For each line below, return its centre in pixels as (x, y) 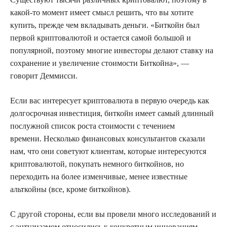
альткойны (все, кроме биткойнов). (70, 189)
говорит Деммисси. (44, 75)
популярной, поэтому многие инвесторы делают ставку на (112, 50)
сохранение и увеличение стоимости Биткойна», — (100, 63)
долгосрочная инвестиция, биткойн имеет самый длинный (112, 113)
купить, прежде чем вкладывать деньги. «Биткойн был (105, 25)
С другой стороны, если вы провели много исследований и (113, 214)
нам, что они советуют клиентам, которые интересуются (108, 151)
